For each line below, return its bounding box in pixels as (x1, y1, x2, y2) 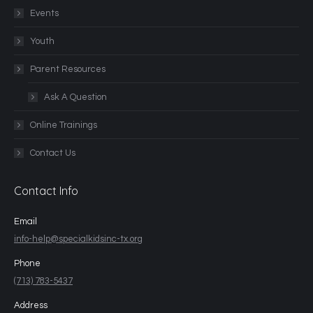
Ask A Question (44, 92, 107, 103)
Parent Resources (30, 64, 105, 75)
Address (14, 300, 48, 311)
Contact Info (14, 184, 78, 198)
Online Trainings (30, 120, 97, 131)
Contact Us (30, 148, 75, 159)
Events (30, 8, 59, 19)
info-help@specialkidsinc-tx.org (14, 234, 143, 245)
